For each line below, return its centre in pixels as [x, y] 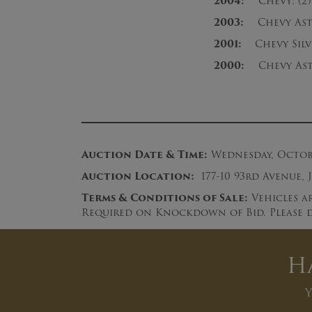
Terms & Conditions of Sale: [165, 198]
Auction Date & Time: [145, 155]
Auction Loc [119, 176]
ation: [175, 176]
